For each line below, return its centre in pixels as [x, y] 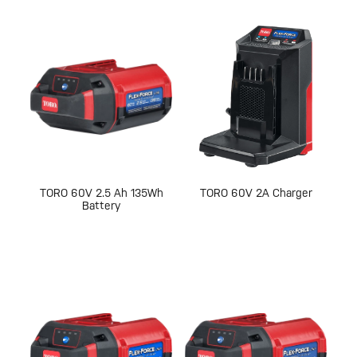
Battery [101, 206]
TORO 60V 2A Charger [256, 193]
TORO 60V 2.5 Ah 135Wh [101, 193]
